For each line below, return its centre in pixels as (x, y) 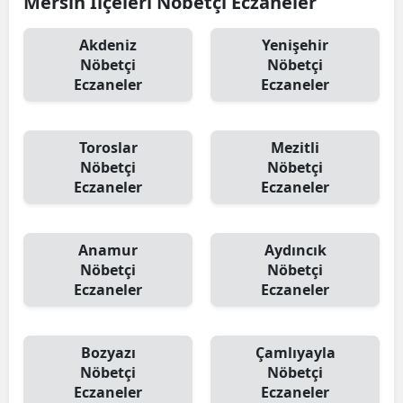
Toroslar (108, 148)
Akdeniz (108, 45)
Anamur (108, 250)
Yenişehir (295, 45)
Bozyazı (108, 353)
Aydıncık (295, 250)
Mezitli (295, 148)
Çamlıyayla (295, 353)
